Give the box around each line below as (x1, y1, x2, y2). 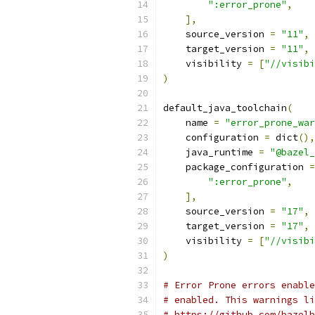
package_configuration (163, 161, 309, 173)
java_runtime (163, 146, 259, 158)
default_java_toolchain (163, 102, 287, 114)
